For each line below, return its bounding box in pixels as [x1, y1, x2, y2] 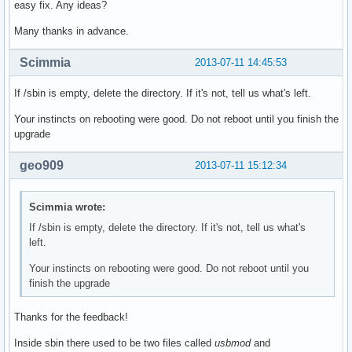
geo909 [20, 159, 64, 173]
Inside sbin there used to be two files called [14, 337, 214, 350]
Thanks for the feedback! [14, 311, 128, 324]
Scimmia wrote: [29, 200, 106, 213]
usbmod [214, 337, 251, 350]
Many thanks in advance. [14, 25, 129, 38]
